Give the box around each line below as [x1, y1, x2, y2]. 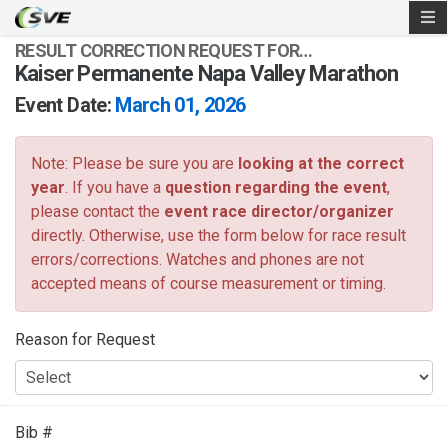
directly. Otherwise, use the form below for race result [31, 225, 406, 245]
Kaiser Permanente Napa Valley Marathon [15, 60, 399, 86]
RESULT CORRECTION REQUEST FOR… [15, 39, 313, 61]
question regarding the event [165, 177, 387, 197]
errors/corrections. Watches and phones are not [31, 249, 364, 269]
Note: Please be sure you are [31, 153, 238, 173]
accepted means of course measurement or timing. [31, 273, 386, 293]
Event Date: [15, 92, 116, 117]
